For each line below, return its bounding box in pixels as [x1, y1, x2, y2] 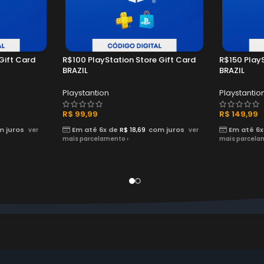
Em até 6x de [70, 125, 120, 134]
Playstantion [62, 87, 109, 98]
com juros [148, 125, 184, 134]
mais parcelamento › [62, 134, 128, 143]
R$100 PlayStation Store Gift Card [62, 54, 196, 65]
